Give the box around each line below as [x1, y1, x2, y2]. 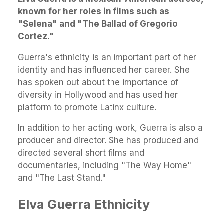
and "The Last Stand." [18, 173, 106, 183]
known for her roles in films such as [18, 6, 169, 16]
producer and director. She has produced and [18, 135, 199, 145]
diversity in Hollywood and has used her [18, 90, 178, 100]
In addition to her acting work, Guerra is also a [18, 123, 203, 133]
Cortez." [18, 31, 54, 41]
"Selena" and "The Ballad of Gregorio [18, 19, 178, 29]
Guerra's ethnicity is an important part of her [18, 52, 196, 62]
